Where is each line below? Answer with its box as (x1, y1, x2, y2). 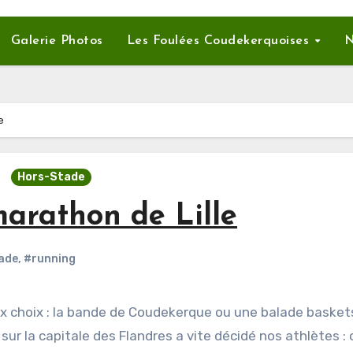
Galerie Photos (10, 35, 103, 47)
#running (24, 252, 76, 266)
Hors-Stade (17, 170, 86, 184)
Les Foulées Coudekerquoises (126, 35, 314, 47)
